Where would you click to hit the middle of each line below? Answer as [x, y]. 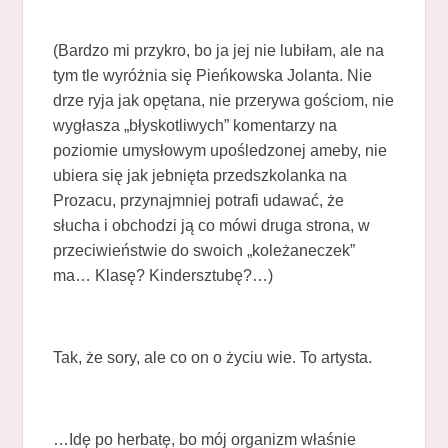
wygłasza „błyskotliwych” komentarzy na [195, 125]
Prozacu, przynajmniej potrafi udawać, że [199, 200]
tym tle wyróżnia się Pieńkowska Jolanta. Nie [213, 75]
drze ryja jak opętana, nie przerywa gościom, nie [224, 100]
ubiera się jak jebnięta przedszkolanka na [200, 175]
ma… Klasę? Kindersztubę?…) [163, 275]
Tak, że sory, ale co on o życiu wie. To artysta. [213, 357]
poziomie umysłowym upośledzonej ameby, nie [220, 150]
